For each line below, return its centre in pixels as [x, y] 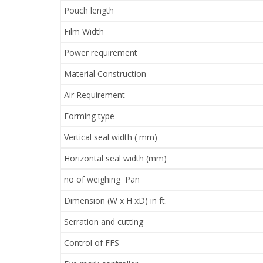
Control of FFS [92, 243]
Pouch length [89, 11]
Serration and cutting [104, 222]
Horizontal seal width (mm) [115, 159]
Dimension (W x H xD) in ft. [115, 201]
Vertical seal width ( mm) [111, 137]
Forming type [89, 116]
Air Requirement [95, 95]
